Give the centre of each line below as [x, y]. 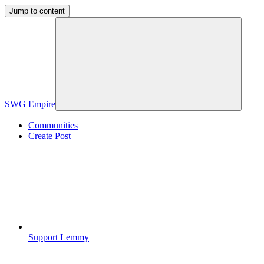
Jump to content [37, 11]
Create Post [49, 136]
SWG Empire [30, 104]
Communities [53, 125]
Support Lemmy [59, 237]
